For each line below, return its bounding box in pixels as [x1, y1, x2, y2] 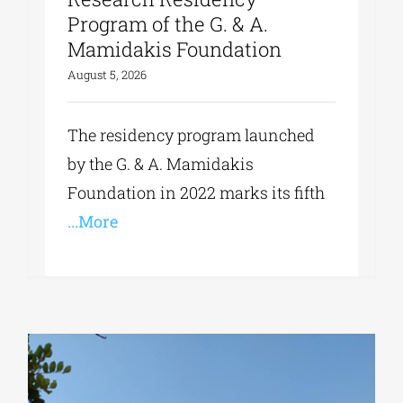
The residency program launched [67, 124, 316, 147]
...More [67, 210, 119, 233]
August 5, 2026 [67, 67, 148, 84]
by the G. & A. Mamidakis [67, 153, 255, 175]
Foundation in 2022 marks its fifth [67, 182, 326, 204]
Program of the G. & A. [67, 11, 269, 38]
